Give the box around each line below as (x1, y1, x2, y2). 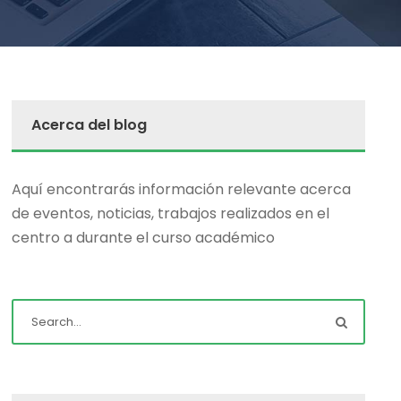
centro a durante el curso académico (12, 227, 276, 248)
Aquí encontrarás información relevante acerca (12, 179, 352, 200)
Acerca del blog (31, 115, 148, 135)
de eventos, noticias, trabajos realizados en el (12, 203, 330, 224)
